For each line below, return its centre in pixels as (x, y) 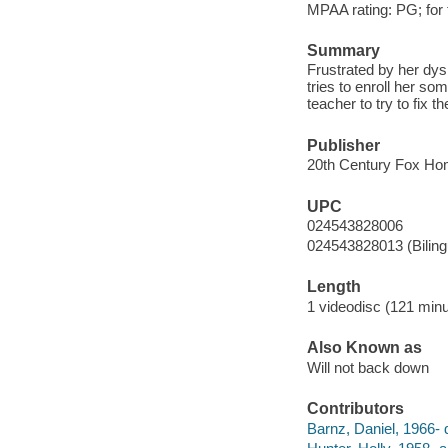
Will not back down (367, 367)
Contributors (355, 409)
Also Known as (364, 348)
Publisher (343, 145)
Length (333, 287)
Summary (343, 50)
